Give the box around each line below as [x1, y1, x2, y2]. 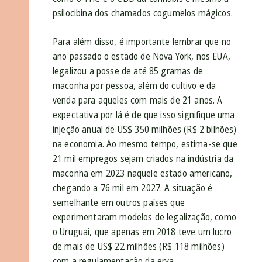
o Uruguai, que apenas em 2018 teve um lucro [53, 225, 232, 239]
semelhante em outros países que [53, 196, 185, 209]
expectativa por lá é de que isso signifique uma [53, 108, 235, 122]
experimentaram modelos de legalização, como [53, 211, 236, 224]
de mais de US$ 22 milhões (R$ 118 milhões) [53, 240, 225, 253]
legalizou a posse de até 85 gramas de [53, 64, 203, 78]
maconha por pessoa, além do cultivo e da [53, 79, 216, 92]
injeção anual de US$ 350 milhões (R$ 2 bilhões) [53, 123, 237, 136]
